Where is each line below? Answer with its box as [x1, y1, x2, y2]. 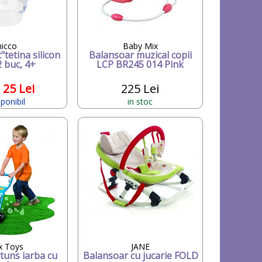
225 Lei [121, 80, 160, 96]
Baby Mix [122, 40, 158, 51]
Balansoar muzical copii [88, 48, 192, 61]
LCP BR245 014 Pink [96, 57, 184, 71]
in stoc [127, 95, 153, 107]
